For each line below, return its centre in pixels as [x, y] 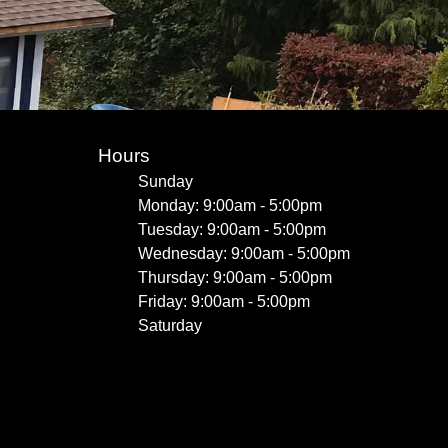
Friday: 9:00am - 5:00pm [224, 301]
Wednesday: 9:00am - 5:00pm [244, 253]
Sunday [165, 181]
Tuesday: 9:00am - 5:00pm [232, 229]
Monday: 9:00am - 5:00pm [230, 205]
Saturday [170, 325]
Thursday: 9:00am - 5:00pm [235, 277]
